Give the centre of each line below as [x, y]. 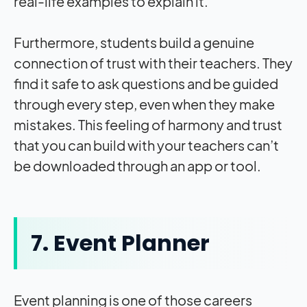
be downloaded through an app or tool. [138, 166]
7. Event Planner [120, 243]
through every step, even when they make [144, 104]
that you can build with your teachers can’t [146, 145]
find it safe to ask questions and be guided [146, 84]
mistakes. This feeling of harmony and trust [148, 125]
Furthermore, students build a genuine [134, 42]
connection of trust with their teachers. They [153, 63]
